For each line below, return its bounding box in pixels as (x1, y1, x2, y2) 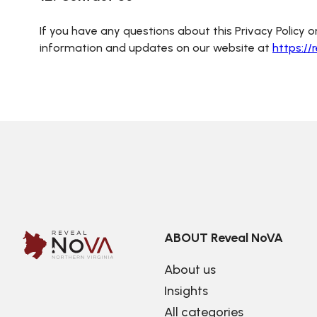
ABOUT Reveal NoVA (164, 230, 283, 246)
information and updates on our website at (40, 41, 272, 54)
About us (164, 262, 216, 277)
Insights (164, 283, 208, 299)
